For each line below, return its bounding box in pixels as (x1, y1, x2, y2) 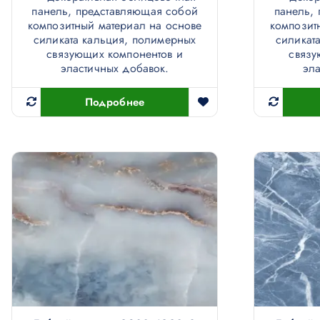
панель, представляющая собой (31, 3, 198, 20)
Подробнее (84, 94, 145, 111)
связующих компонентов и (46, 46, 183, 63)
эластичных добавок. (60, 60, 169, 77)
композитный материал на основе (27, 17, 202, 34)
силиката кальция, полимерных (33, 31, 196, 49)
